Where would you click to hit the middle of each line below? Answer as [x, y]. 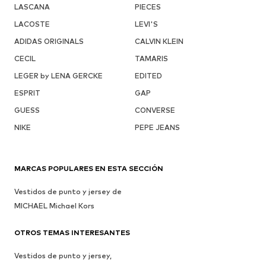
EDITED [148, 75]
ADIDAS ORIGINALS [49, 41]
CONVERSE [155, 110]
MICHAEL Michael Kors [54, 205]
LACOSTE [32, 24]
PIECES [148, 7]
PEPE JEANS [157, 127]
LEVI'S [146, 24]
